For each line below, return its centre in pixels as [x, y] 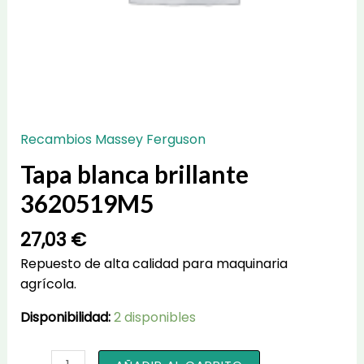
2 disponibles [154, 318]
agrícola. [48, 284]
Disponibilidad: [65, 318]
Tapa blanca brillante [134, 173]
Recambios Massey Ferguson [113, 139]
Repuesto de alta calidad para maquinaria [154, 264]
